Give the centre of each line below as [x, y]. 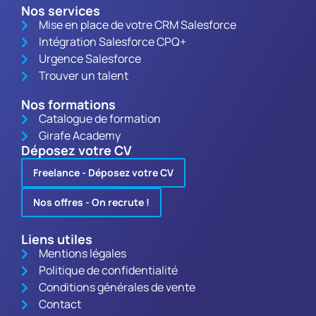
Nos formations [68, 104]
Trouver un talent [84, 75]
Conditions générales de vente [117, 287]
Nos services [61, 11]
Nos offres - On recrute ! [91, 202]
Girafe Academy [80, 135]
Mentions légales [83, 253]
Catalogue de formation [100, 119]
